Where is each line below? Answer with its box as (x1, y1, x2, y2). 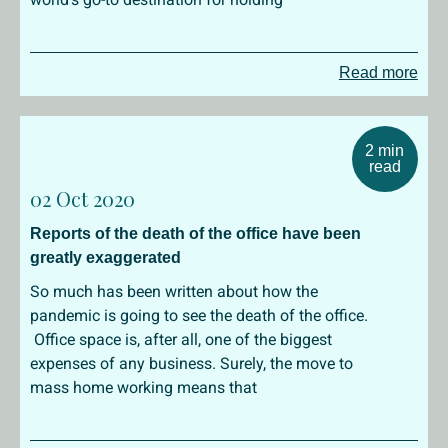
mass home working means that (30, 378, 257, 397)
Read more (338, 64, 418, 81)
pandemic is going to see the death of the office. (30, 306, 368, 325)
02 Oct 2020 (30, 185, 135, 212)
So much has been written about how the (30, 282, 318, 301)
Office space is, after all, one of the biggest (30, 330, 332, 349)
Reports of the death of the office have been (30, 225, 361, 242)
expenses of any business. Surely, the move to (30, 354, 353, 373)
